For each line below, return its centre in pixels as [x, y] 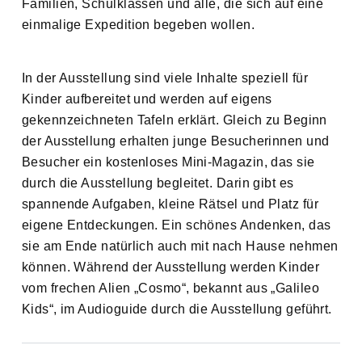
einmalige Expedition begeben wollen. [138, 25]
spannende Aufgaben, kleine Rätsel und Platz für [170, 204]
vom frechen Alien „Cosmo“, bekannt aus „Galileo [170, 288]
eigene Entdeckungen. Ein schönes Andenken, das [176, 225]
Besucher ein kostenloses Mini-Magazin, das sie [168, 162]
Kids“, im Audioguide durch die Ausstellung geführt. [177, 309]
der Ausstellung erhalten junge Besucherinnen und [175, 141]
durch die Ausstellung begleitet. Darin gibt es [158, 183]
